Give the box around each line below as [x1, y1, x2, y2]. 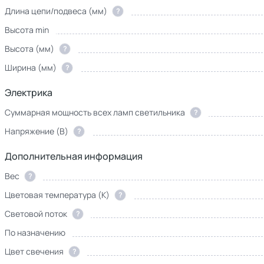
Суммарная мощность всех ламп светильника [5, 107, 185, 118]
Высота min [5, 24, 49, 35]
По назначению [5, 227, 65, 238]
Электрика [5, 86, 52, 99]
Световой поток [5, 208, 67, 219]
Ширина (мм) [5, 62, 57, 73]
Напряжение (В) [5, 126, 68, 137]
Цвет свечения [5, 246, 64, 257]
